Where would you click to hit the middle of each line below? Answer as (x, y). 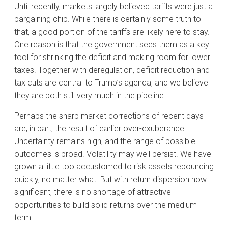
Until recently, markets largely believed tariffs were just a (113, 6)
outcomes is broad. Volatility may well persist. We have (113, 154)
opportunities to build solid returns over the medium (106, 205)
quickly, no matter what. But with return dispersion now (110, 179)
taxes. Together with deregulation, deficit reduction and (112, 70)
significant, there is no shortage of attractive (93, 192)
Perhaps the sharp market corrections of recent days (109, 116)
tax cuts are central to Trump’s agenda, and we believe (111, 82)
